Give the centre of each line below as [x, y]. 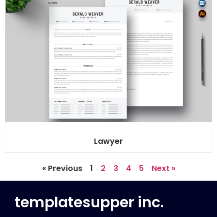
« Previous [62, 168]
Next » [163, 168]
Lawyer [108, 141]
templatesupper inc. [89, 202]
